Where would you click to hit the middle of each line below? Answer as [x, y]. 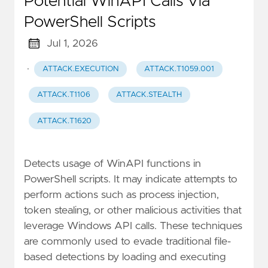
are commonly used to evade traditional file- [127, 241]
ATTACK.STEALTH [149, 95]
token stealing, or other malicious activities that [133, 210]
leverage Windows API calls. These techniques [133, 226]
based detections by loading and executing [125, 257]
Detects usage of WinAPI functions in [112, 164]
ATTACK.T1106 [63, 95]
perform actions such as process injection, [121, 195]
